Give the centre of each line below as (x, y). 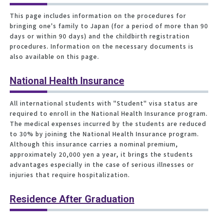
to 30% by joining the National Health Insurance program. (104, 133)
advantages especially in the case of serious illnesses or (102, 164)
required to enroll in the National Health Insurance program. (109, 113)
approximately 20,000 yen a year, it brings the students (101, 154)
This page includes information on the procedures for (98, 15)
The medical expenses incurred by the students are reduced (108, 123)
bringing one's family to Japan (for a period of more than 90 (109, 25)
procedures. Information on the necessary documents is (102, 46)
